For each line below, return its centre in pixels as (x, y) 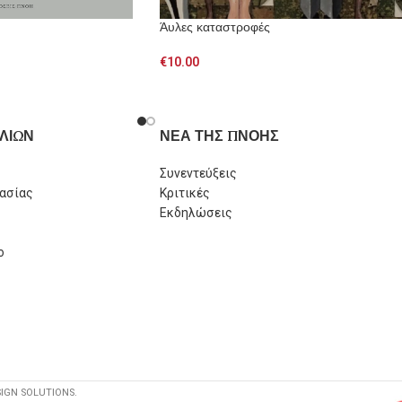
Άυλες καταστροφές (215, 27)
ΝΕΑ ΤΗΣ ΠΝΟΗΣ (219, 135)
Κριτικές (184, 192)
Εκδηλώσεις (196, 212)
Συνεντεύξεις (198, 173)
